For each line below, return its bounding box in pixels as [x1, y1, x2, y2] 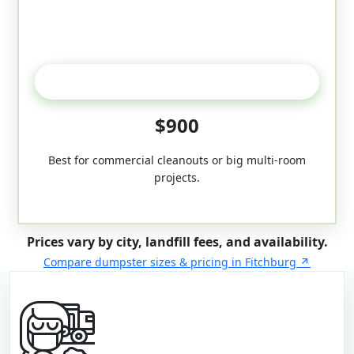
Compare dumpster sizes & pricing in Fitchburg [43, 254, 296, 270]
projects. [154, 170, 200, 186]
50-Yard [151, 72, 203, 92]
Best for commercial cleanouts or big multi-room [48, 153, 306, 168]
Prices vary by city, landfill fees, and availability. [26, 233, 328, 251]
